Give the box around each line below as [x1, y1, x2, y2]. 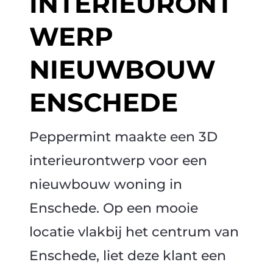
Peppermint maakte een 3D [29, 129, 218, 146]
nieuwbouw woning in [29, 176, 182, 193]
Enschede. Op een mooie [29, 200, 198, 217]
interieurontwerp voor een [29, 152, 207, 169]
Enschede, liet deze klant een [29, 247, 226, 264]
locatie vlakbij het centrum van [29, 224, 239, 241]
